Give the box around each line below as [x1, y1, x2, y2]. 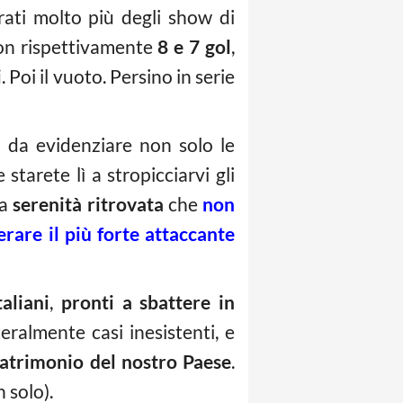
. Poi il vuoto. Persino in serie [2, 65, 236, 88]
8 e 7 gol [157, 35, 232, 58]
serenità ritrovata [13, 193, 164, 216]
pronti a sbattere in [61, 291, 236, 314]
